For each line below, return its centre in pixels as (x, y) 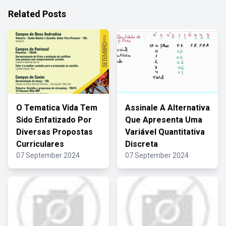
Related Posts (37, 14)
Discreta (142, 144)
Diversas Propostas (54, 132)
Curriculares (40, 144)
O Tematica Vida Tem (57, 108)
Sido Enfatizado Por (54, 120)
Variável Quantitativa (165, 132)
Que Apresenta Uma (164, 120)
